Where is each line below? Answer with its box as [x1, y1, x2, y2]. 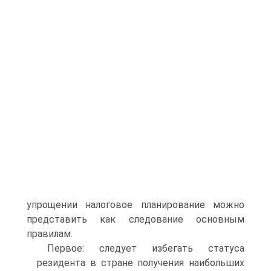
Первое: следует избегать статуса [47, 243, 244, 254]
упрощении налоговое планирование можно [27, 199, 244, 211]
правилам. [27, 228, 73, 240]
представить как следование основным [27, 214, 244, 225]
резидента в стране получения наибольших [37, 257, 244, 269]
